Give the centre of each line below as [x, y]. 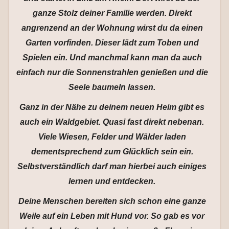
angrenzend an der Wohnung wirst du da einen [112, 28]
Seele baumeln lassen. [112, 87]
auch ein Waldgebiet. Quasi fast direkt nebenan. [112, 122]
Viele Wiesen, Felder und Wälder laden [112, 137]
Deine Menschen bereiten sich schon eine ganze [112, 201]
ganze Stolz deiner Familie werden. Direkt [112, 13]
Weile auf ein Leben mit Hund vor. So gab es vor [112, 216]
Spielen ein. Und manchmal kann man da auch [112, 58]
